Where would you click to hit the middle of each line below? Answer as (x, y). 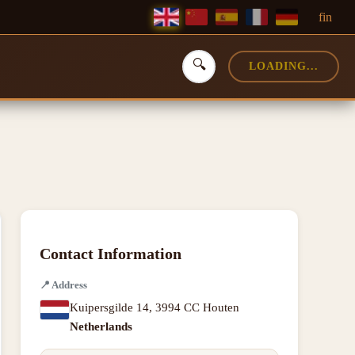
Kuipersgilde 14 (109, 307)
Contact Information (111, 254)
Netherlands (101, 326)
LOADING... (284, 66)
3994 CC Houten (197, 307)
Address (69, 285)
